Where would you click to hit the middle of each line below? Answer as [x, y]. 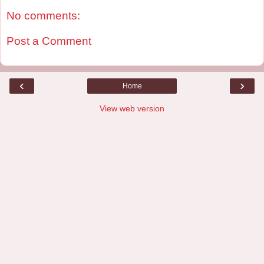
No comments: [43, 15]
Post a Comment [49, 41]
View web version [132, 108]
